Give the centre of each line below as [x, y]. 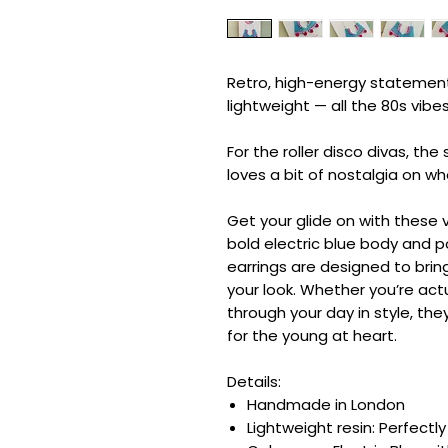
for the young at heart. [312, 335]
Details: [254, 381]
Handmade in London [326, 404]
